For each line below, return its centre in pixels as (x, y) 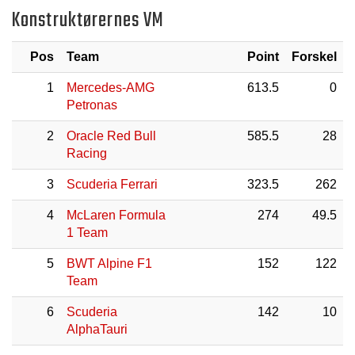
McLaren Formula (116, 215)
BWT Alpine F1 (109, 263)
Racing (87, 153)
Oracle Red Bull (111, 136)
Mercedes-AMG (111, 88)
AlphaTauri (97, 329)
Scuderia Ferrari (112, 184)
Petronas (92, 105)
